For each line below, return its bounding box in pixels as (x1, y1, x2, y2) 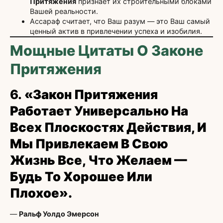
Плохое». (10, 185, 72, 201)
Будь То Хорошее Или (10, 169, 152, 185)
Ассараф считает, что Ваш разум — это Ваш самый (30, 17, 210, 26)
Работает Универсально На (10, 103, 188, 119)
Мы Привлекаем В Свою (10, 136, 168, 152)
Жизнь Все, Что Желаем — (10, 152, 187, 168)
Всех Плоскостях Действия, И (10, 119, 207, 135)
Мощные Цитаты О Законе (10, 42, 203, 60)
